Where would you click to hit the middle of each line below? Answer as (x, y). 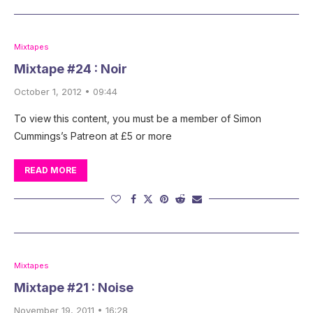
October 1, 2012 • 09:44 (66, 91)
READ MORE (51, 170)
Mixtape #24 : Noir (71, 68)
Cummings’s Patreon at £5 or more (93, 136)
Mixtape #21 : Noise (74, 287)
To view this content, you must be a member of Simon (138, 118)
